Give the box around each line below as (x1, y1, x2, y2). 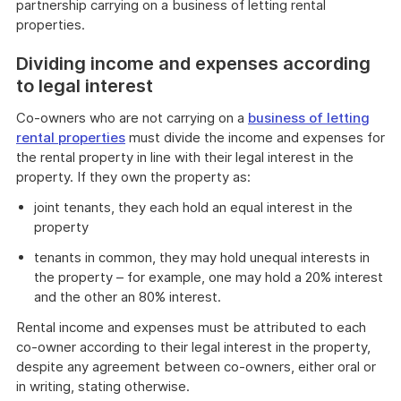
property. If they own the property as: (16, 168, 251, 185)
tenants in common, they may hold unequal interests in (34, 249, 370, 266)
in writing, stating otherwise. (16, 378, 190, 395)
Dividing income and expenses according (16, 53, 371, 74)
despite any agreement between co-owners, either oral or (16, 358, 376, 375)
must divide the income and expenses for (125, 129, 385, 146)
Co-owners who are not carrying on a (16, 109, 248, 126)
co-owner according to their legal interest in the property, (16, 338, 371, 355)
